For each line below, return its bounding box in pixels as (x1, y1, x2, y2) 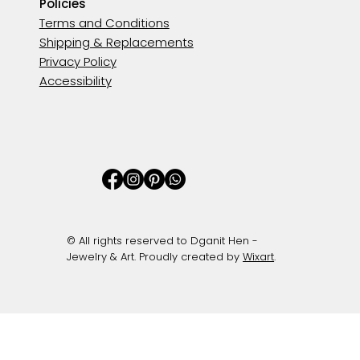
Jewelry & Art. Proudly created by (67, 248, 243, 264)
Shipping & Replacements (39, 34, 194, 51)
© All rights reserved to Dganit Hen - (67, 232, 259, 248)
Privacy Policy (39, 53, 117, 71)
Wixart (243, 248, 275, 264)
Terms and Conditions (39, 14, 170, 32)
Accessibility (39, 72, 112, 90)
